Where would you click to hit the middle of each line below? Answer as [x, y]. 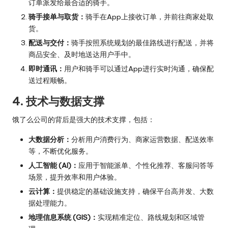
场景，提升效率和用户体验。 [75, 177]
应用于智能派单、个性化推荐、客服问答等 [146, 166]
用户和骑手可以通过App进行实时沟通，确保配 [139, 69]
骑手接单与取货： [57, 17]
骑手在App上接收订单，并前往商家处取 [150, 17]
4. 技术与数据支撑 [58, 101]
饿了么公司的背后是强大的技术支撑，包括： [83, 120]
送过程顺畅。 [50, 80]
